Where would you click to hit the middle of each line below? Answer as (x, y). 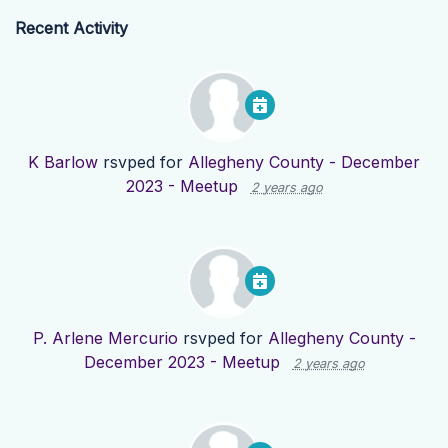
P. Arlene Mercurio (105, 338)
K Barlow (63, 162)
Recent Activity (71, 28)
